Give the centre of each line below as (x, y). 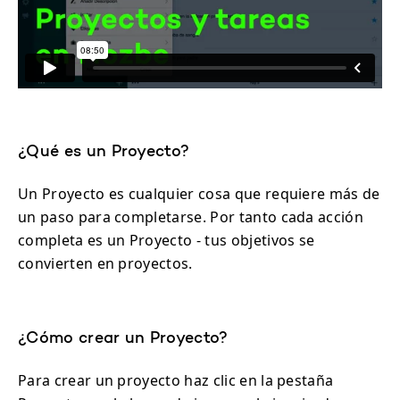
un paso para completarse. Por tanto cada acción (191, 217)
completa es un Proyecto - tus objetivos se (167, 241)
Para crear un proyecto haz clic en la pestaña (176, 381)
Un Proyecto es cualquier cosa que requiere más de (199, 194)
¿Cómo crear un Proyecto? (123, 340)
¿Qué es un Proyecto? (104, 153)
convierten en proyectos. (105, 264)
